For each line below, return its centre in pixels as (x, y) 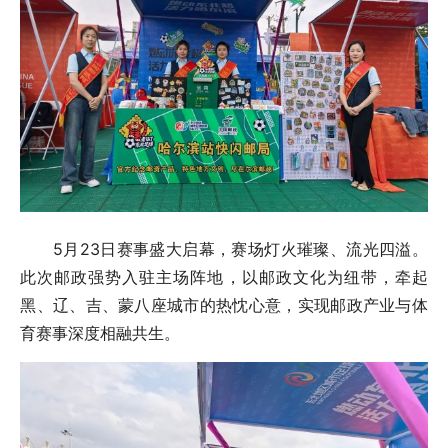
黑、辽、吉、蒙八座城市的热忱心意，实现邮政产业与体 (224, 304)
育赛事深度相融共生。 (100, 332)
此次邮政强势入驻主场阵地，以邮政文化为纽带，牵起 (224, 276)
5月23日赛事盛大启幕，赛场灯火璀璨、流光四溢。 (224, 248)
